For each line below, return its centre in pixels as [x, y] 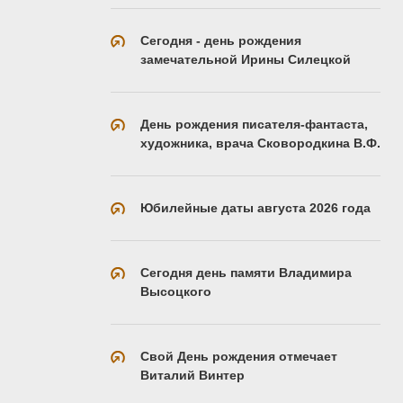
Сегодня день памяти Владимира [246, 272]
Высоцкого [176, 291]
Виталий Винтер [193, 375]
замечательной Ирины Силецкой [246, 59]
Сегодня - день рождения [221, 40]
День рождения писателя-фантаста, [254, 124]
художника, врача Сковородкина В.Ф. [260, 143]
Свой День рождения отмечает [239, 356]
